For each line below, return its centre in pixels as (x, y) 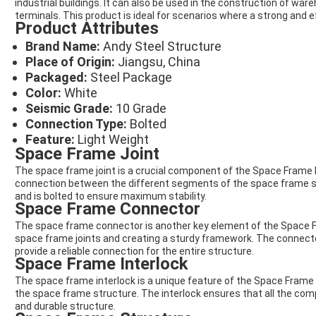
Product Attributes (87, 29)
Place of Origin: (72, 62)
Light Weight (113, 140)
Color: (45, 93)
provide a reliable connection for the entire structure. (134, 251)
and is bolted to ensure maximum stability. (111, 196)
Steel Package (131, 78)
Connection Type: (78, 124)
